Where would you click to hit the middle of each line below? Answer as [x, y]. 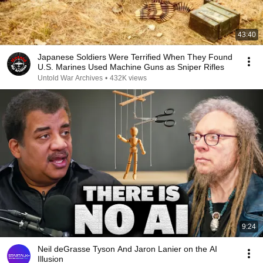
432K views [128, 78]
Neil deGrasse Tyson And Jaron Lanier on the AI [127, 249]
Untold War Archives [70, 78]
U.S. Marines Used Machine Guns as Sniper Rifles [131, 67]
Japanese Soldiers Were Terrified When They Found [135, 57]
